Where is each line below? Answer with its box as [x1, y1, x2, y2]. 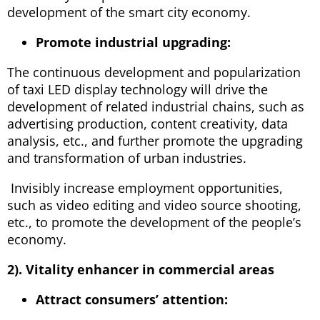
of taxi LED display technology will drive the [7, 81, 268, 99]
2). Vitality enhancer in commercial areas [7, 261, 274, 279]
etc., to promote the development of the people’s [7, 214, 301, 231]
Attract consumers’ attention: [36, 291, 228, 309]
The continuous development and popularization [7, 64, 301, 81]
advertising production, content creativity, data [7, 115, 288, 133]
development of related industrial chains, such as [7, 98, 304, 116]
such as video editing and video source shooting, [7, 196, 301, 214]
